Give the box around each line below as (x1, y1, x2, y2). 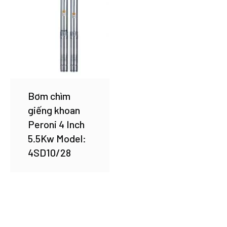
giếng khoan (28, 104, 80, 117)
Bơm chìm (28, 90, 70, 102)
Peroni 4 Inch (28, 118, 85, 131)
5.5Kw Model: (28, 132, 86, 145)
